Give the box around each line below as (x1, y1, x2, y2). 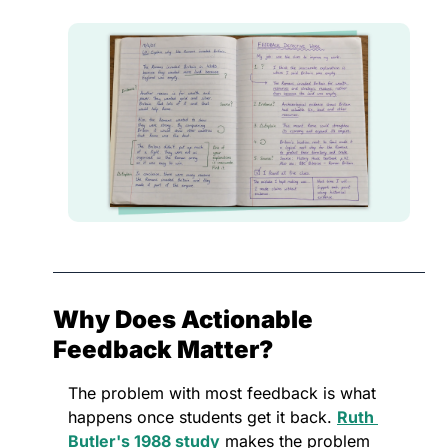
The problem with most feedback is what (68, 383, 376, 404)
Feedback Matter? (53, 335, 273, 365)
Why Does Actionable (53, 305, 313, 335)
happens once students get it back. (68, 407, 337, 428)
